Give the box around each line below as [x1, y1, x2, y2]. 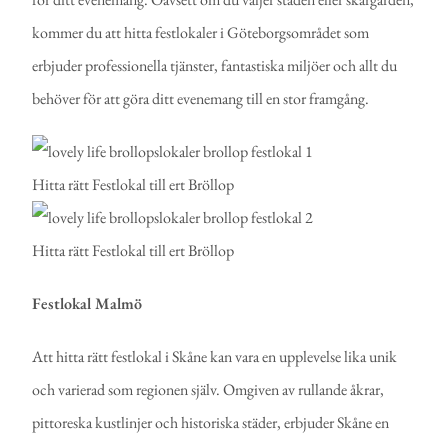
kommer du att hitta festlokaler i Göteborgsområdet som [32, 22, 370, 44]
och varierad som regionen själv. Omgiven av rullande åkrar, [32, 379, 385, 401]
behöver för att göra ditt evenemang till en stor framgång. [32, 88, 370, 110]
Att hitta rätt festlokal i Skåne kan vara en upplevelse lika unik [32, 346, 398, 368]
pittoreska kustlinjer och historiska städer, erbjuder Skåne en [32, 412, 390, 434]
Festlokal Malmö [32, 293, 143, 315]
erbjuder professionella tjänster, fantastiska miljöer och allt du [32, 55, 398, 77]
